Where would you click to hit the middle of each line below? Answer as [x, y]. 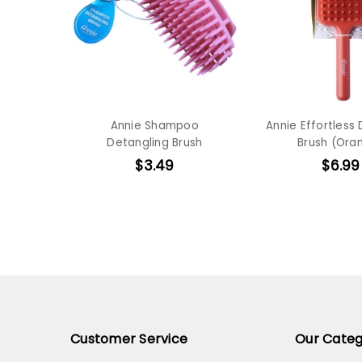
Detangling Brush [155, 142]
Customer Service [129, 339]
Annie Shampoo [154, 125]
